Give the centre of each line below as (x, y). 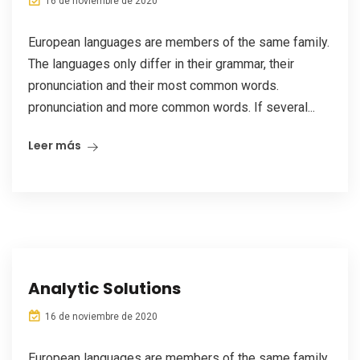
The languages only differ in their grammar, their (161, 64)
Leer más (55, 145)
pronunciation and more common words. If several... (172, 107)
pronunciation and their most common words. (153, 86)
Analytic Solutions (104, 288)
